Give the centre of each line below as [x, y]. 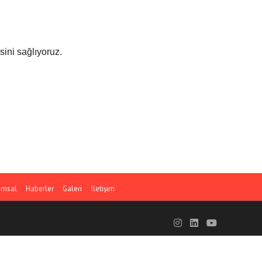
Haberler [40, 189]
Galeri [72, 189]
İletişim [103, 189]
